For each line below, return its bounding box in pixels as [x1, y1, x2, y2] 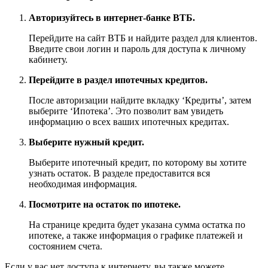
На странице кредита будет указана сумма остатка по [29, 219, 245, 230]
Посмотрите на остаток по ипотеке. [29, 199, 181, 209]
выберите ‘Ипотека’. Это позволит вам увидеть [29, 105, 223, 116]
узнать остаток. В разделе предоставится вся [29, 167, 210, 178]
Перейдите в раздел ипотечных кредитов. [29, 74, 208, 85]
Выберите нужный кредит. [29, 136, 144, 147]
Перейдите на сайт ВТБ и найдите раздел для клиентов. [29, 32, 257, 43]
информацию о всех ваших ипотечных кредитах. [29, 116, 229, 127]
